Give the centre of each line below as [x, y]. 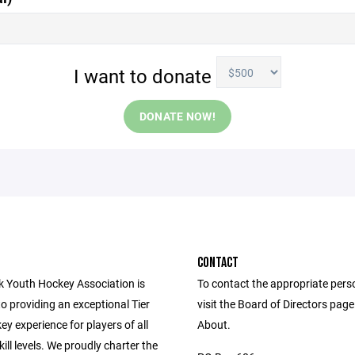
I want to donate [145, 76]
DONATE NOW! [177, 116]
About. [214, 324]
